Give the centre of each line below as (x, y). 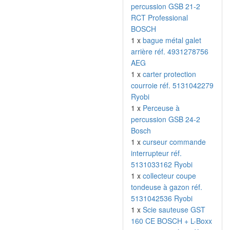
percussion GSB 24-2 (166, 119)
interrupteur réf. (156, 153)
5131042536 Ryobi (162, 198)
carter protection (169, 74)
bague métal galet (172, 40)
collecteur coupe (169, 176)
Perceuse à (161, 108)
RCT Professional (159, 17)
